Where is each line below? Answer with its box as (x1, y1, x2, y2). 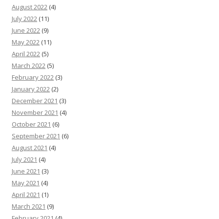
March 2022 (12, 61, 45, 70)
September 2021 (12, 131, 60, 140)
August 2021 (12, 143, 47, 152)
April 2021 (12, 190, 40, 199)
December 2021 (12, 96, 58, 105)
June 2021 (12, 167, 40, 175)
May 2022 (12, 38, 40, 46)
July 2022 (12, 14, 37, 23)
